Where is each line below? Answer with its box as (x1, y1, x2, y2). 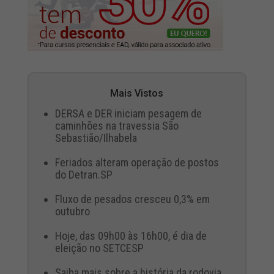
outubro (54, 204, 90, 218)
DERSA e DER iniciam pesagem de (54, 106, 202, 120)
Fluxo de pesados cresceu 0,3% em (54, 192, 210, 206)
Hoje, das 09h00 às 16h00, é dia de (54, 229, 207, 242)
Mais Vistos (110, 87, 164, 99)
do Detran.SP (54, 168, 113, 181)
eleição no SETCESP (54, 241, 144, 254)
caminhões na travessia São (54, 119, 179, 132)
